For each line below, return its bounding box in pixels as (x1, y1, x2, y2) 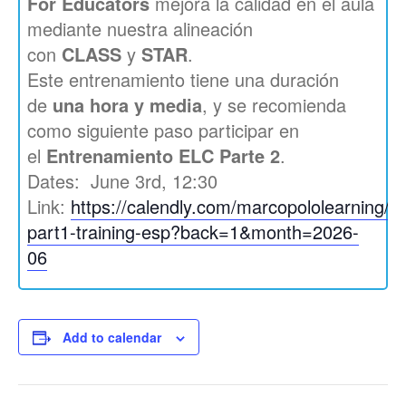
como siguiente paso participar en (27, 117, 300, 143)
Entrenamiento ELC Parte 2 (46, 142, 281, 169)
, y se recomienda (202, 92, 347, 118)
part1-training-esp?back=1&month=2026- (27, 218, 360, 245)
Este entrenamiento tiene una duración (27, 66, 340, 92)
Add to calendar (63, 328, 161, 346)
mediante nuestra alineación (27, 15, 254, 42)
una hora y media (53, 92, 203, 118)
